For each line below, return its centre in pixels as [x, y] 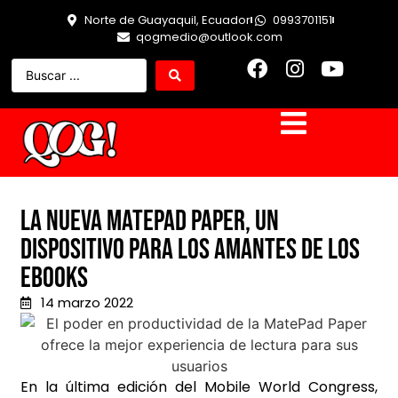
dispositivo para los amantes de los [190, 251]
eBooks [54, 279]
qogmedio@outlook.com [209, 37]
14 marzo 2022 [87, 303]
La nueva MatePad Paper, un [150, 222]
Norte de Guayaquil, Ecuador [167, 20]
